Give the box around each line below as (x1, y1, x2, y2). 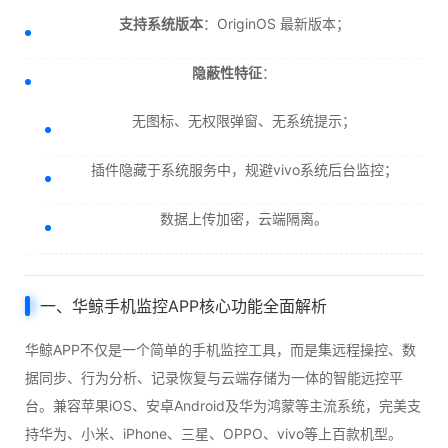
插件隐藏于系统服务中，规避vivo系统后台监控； (90, 161, 398, 178)
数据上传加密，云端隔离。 (160, 210, 328, 227)
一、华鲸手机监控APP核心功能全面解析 (40, 296, 327, 316)
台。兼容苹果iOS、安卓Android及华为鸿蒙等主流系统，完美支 (25, 397, 421, 414)
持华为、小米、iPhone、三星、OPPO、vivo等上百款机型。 (25, 425, 402, 442)
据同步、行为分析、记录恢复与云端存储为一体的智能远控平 (25, 369, 403, 386)
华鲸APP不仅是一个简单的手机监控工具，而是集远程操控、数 (25, 341, 416, 358)
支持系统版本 (118, 15, 203, 32)
